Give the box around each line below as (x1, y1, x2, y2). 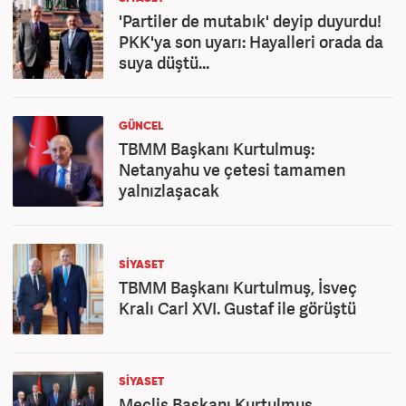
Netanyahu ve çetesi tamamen (119, 159, 345, 180)
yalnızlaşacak (119, 179, 219, 201)
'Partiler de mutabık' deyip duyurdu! (119, 10, 382, 32)
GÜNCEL (119, 121, 163, 132)
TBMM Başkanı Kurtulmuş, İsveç (119, 276, 357, 298)
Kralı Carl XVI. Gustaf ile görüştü (119, 297, 356, 319)
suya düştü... (119, 52, 209, 73)
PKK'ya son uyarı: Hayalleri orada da (119, 31, 383, 53)
